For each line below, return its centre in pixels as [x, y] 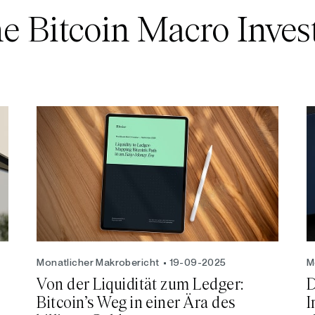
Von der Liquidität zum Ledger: [142, 285]
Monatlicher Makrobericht [98, 263]
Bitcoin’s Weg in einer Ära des [136, 303]
